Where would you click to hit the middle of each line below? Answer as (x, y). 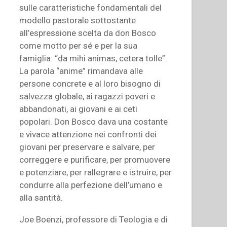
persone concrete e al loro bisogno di (90, 83)
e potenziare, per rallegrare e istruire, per (96, 172)
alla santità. (41, 197)
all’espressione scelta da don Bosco (88, 33)
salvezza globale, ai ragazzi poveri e (87, 96)
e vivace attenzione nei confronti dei (88, 134)
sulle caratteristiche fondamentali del (91, 7)
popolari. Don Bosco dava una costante (94, 121)
